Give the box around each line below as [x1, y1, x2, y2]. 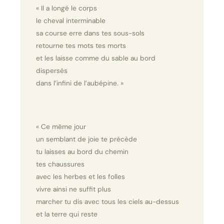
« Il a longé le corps [35, 3, 97, 13]
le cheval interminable [35, 16, 105, 25]
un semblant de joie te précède [35, 134, 137, 143]
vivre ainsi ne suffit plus [35, 184, 111, 193]
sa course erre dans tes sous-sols [35, 28, 144, 38]
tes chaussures [35, 159, 84, 168]
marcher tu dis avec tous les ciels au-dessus [35, 196, 179, 206]
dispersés [35, 66, 67, 75]
